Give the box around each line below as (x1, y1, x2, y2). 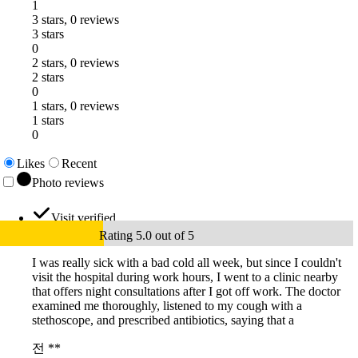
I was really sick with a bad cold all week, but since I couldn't (32, 256, 341, 270)
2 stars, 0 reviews (32, 56, 119, 70)
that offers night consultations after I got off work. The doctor (32, 284, 340, 299)
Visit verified (51, 211, 116, 225)
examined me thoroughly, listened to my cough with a (32, 299, 302, 313)
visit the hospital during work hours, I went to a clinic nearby (32, 270, 338, 284)
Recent (62, 157, 97, 171)
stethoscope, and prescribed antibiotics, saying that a (32, 313, 294, 328)
